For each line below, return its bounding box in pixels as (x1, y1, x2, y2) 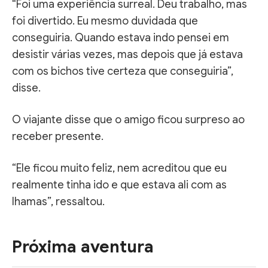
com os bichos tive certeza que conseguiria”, (12, 64, 233, 78)
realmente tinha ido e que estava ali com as (12, 178, 227, 191)
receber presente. (12, 129, 103, 143)
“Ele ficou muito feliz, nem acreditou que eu (12, 161, 227, 175)
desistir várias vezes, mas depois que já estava (12, 47, 243, 61)
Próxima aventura (12, 236, 154, 257)
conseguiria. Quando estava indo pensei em (12, 31, 229, 44)
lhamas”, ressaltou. (12, 194, 105, 208)
